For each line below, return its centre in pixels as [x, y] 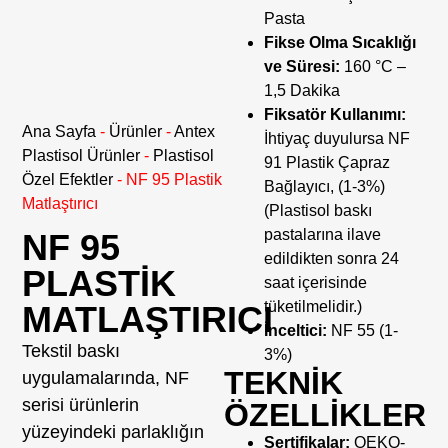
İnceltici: [295, 331]
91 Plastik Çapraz [327, 163]
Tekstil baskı [71, 351]
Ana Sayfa [59, 131]
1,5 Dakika [302, 91]
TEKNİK [283, 383]
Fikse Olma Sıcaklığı [340, 43]
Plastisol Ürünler [81, 155]
